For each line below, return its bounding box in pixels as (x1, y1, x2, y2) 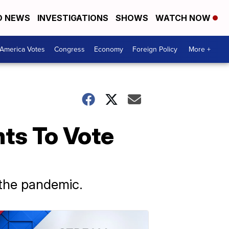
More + (189, 44, 211, 55)
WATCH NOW (155, 13, 213, 23)
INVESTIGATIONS (37, 13, 108, 23)
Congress (54, 44, 85, 55)
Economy (94, 44, 123, 55)
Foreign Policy (132, 44, 177, 55)
